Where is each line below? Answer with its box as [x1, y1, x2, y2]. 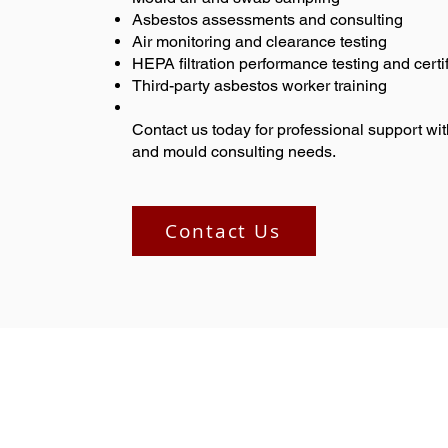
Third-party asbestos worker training [132, 76, 387, 95]
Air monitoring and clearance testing [132, 32, 387, 51]
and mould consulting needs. [132, 142, 336, 161]
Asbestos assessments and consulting [132, 10, 403, 29]
